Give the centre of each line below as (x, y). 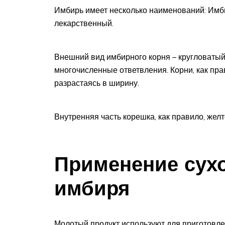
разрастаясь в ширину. (97, 83)
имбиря (92, 188)
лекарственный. (84, 23)
